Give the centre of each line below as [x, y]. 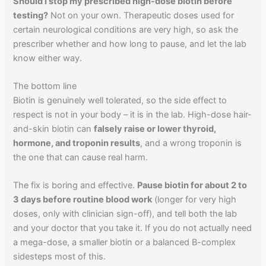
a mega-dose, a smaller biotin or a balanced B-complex [125, 243]
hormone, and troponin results [77, 143]
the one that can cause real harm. [81, 158]
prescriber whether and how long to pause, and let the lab [130, 44]
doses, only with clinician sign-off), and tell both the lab [125, 214]
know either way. [48, 58]
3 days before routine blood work [83, 200]
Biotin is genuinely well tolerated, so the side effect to [120, 101]
